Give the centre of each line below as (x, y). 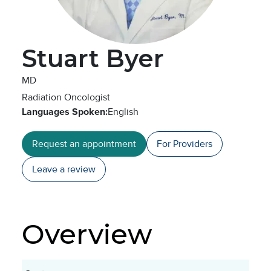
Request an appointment (84, 144)
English (123, 112)
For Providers (184, 144)
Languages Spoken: (65, 112)
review (81, 169)
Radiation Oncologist (66, 97)
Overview (87, 234)
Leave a (50, 169)
